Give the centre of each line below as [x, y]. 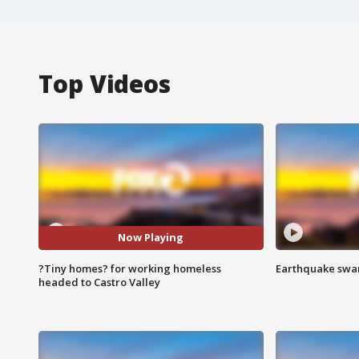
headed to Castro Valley [99, 282]
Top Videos [105, 83]
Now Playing [151, 238]
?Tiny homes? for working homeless [130, 268]
